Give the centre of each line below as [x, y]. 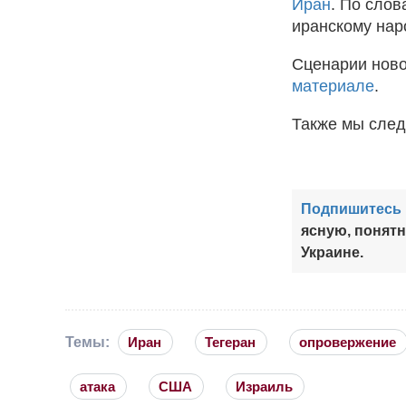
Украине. [332, 252]
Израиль [264, 386]
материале [333, 86]
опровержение [348, 342]
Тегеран [230, 342]
